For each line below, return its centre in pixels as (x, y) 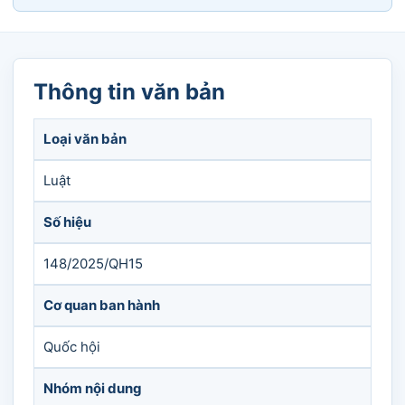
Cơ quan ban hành (102, 305)
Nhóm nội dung (93, 388)
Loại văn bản (85, 139)
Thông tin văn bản (129, 92)
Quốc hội (72, 347)
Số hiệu (67, 222)
